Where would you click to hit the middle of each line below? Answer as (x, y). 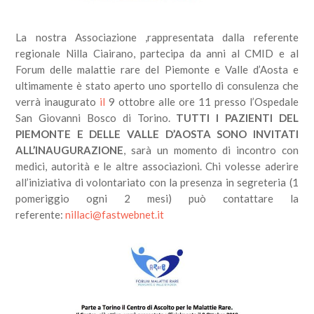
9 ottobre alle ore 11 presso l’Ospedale (204, 102)
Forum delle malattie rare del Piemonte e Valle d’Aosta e (157, 69)
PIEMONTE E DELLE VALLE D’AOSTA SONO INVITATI (157, 134)
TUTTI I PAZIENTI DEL (237, 118)
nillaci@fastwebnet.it (115, 214)
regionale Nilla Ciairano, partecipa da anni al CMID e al (157, 53)
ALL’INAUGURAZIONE (70, 150)
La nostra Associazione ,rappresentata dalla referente (157, 37)
